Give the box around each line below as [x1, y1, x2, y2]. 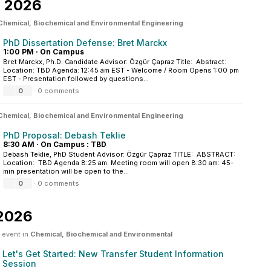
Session [2, 258, 36, 269]
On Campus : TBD [41, 140, 106, 149]
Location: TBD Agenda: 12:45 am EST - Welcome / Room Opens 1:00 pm [3, 66, 239, 74]
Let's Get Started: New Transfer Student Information [2, 249, 224, 259]
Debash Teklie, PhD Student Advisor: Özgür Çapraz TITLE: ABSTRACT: [3, 150, 237, 158]
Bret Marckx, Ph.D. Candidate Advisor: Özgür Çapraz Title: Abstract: [3, 57, 226, 66]
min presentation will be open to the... [3, 167, 129, 175]
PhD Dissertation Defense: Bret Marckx [3, 38, 167, 48]
